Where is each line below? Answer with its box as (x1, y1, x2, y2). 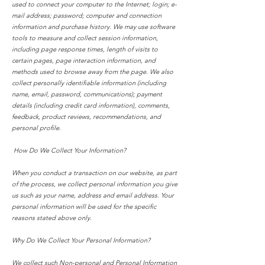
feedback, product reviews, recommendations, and (12, 112, 161, 121)
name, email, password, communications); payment (12, 90, 162, 98)
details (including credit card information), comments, (12, 101, 170, 109)
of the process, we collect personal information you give (12, 180, 177, 188)
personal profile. (12, 124, 61, 132)
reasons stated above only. (12, 214, 92, 222)
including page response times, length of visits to (12, 45, 158, 53)
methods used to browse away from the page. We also (12, 67, 173, 76)
